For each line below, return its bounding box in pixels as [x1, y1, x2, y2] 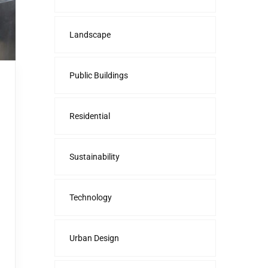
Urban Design [69, 233, 119, 243]
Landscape [69, 30, 111, 39]
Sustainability [69, 152, 120, 162]
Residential [69, 111, 110, 121]
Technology [69, 193, 112, 202]
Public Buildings [69, 71, 128, 80]
